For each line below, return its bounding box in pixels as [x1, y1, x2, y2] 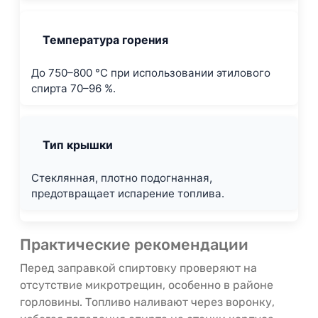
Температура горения [43, 33, 168, 47]
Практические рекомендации [20, 236, 248, 253]
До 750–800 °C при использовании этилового [31, 66, 270, 79]
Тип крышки [43, 138, 113, 152]
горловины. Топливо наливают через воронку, [20, 295, 275, 309]
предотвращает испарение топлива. [31, 187, 224, 200]
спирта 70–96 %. [31, 82, 116, 95]
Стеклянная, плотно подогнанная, [31, 171, 212, 185]
